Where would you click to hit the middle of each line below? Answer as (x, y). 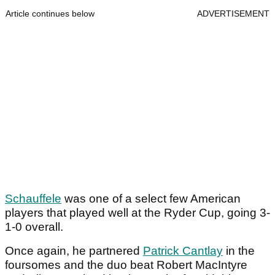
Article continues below (50, 14)
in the (239, 251)
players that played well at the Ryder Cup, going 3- (137, 213)
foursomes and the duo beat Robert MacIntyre (126, 265)
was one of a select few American (151, 199)
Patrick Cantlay (183, 251)
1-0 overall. (36, 227)
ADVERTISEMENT (233, 14)
